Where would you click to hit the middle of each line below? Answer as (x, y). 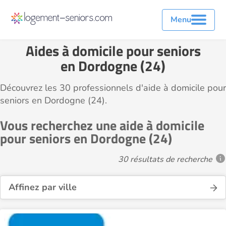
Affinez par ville (43, 187)
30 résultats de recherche (165, 159)
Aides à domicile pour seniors (113, 51)
